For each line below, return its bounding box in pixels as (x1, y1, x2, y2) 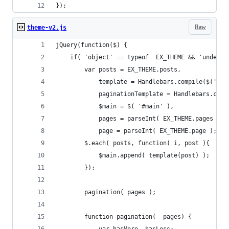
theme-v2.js (27, 24, 66, 31)
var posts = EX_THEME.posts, (56, 66, 181, 73)
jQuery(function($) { (56, 41, 127, 49)
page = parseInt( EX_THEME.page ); (56, 127, 217, 134)
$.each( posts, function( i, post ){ (56, 140, 210, 147)
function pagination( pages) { (56, 213, 192, 220)
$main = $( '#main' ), (56, 103, 174, 110)
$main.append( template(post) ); (56, 152, 210, 159)
